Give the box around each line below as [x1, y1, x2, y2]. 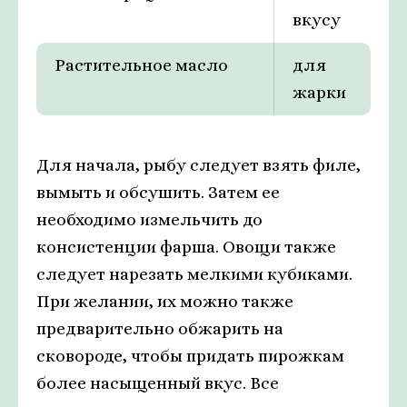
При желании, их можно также [36, 292, 293, 312]
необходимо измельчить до [36, 210, 263, 230]
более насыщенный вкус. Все [36, 373, 279, 393]
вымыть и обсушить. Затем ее [36, 183, 280, 203]
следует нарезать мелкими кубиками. [36, 264, 352, 284]
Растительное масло [55, 55, 228, 75]
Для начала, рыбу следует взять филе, [36, 155, 361, 175]
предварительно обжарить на [36, 319, 283, 339]
